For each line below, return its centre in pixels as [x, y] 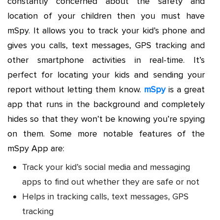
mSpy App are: [36, 148]
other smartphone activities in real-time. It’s [106, 60]
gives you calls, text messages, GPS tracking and [106, 45]
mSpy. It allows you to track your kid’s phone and [106, 30]
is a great [185, 89]
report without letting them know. [76, 89]
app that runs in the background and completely [106, 104]
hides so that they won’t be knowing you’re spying [106, 119]
